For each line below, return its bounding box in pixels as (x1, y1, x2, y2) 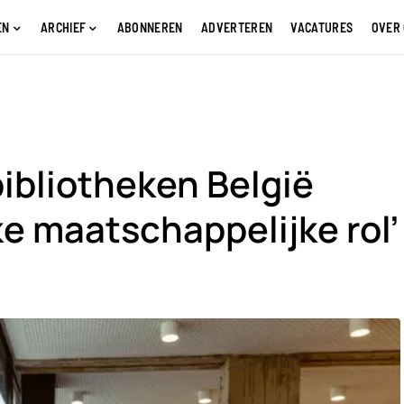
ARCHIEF (40, 19, 87, 35)
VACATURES (290, 19, 353, 35)
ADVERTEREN (200, 19, 273, 35)
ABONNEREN (116, 19, 183, 35)
